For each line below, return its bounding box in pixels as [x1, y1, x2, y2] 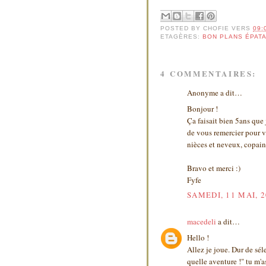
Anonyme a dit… [187, 87, 242, 99]
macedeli [187, 216, 216, 227]
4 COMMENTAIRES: [160, 68, 256, 80]
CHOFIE [203, 24, 230, 31]
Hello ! [187, 232, 209, 243]
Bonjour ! [187, 103, 218, 114]
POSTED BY [160, 24, 204, 31]
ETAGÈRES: [160, 33, 203, 40]
